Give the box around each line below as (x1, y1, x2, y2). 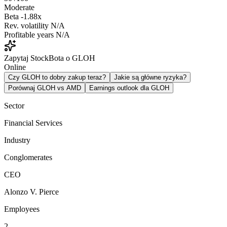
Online (4, 62, 26, 71)
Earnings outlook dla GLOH (89, 84, 169, 92)
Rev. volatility (4, 21, 49, 30)
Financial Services (4, 118, 62, 127)
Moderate (4, 3, 34, 12)
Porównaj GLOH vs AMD (8, 84, 81, 92)
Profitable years (4, 30, 54, 39)
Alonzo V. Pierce (4, 187, 59, 196)
